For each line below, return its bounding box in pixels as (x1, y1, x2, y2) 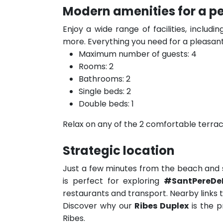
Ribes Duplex (134, 200, 189, 212)
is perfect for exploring (63, 175, 164, 187)
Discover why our (63, 200, 135, 212)
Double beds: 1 (79, 98, 134, 110)
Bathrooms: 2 (79, 73, 130, 85)
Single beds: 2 (79, 86, 131, 97)
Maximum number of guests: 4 (79, 48, 197, 60)
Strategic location (63, 142, 175, 159)
